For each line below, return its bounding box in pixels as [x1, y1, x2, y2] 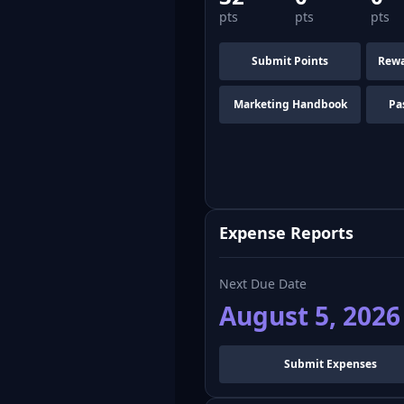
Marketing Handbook [233, 96, 347, 112]
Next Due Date [219, 274, 308, 292]
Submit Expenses [283, 355, 377, 372]
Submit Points [252, 52, 329, 69]
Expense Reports [219, 221, 354, 243]
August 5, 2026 [219, 298, 401, 333]
